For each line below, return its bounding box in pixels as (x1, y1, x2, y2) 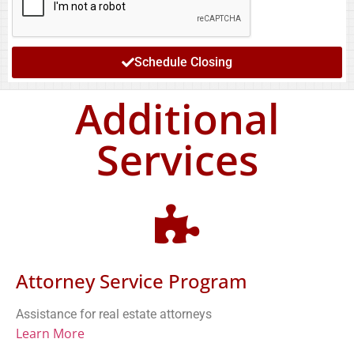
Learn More (16, 324, 85, 342)
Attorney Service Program (16, 267, 247, 294)
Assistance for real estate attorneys (16, 306, 212, 322)
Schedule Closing (134, 54, 232, 70)
